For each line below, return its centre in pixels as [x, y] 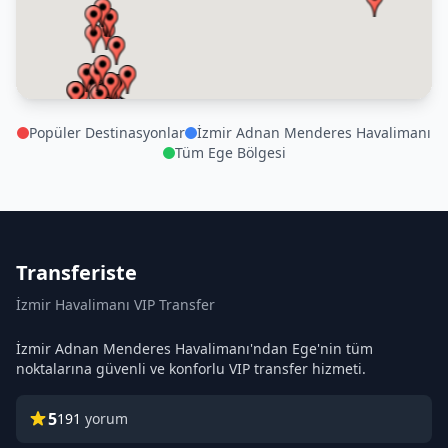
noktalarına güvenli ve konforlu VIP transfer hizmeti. [191, 368]
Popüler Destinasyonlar [107, 132]
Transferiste [76, 272]
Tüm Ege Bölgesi [230, 152]
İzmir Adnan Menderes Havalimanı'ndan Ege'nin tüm [194, 348]
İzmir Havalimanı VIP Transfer [115, 304]
